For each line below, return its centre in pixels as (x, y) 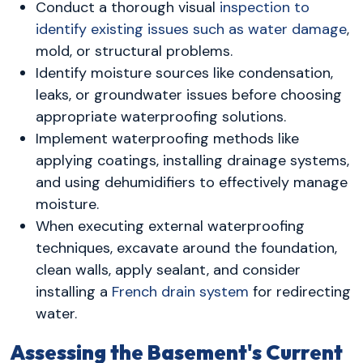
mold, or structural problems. (134, 51)
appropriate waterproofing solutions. (161, 116)
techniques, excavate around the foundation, (186, 248)
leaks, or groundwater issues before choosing (189, 94)
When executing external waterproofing (170, 226)
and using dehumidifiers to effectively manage (192, 182)
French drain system (180, 291)
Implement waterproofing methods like (167, 138)
